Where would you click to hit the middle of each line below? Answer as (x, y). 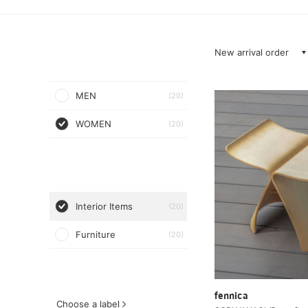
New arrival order (252, 52)
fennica (231, 296)
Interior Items (104, 206)
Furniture (96, 234)
